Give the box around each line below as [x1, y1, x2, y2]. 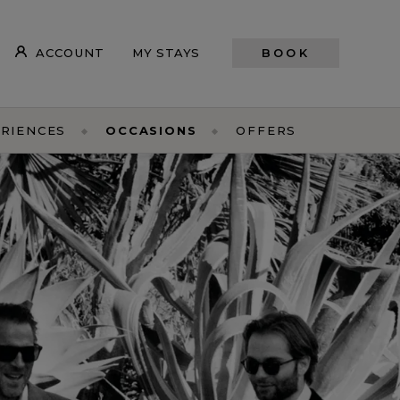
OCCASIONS [105, 123, 197, 137]
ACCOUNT [35, 45, 105, 60]
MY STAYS [132, 45, 200, 60]
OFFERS [236, 123, 297, 137]
